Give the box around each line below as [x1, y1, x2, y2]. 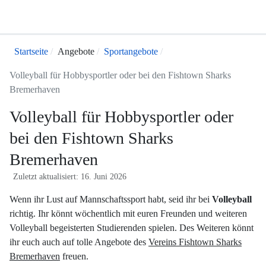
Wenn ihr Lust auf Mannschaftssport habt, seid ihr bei [9, 194, 212, 204]
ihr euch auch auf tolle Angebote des [9, 237, 148, 247]
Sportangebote [104, 46, 158, 56]
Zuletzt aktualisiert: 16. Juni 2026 [13, 172, 126, 181]
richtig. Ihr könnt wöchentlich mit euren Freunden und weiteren [9, 208, 247, 218]
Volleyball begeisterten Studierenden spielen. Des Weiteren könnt [9, 223, 254, 233]
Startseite [14, 46, 48, 56]
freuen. [60, 251, 88, 261]
